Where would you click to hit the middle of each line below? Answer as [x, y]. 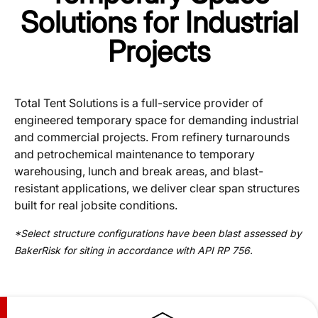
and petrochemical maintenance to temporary [135, 154]
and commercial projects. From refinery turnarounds [152, 137]
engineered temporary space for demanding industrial [157, 120]
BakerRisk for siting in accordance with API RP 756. [133, 250]
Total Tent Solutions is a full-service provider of [139, 103]
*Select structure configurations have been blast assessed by [158, 233]
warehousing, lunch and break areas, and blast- [139, 171]
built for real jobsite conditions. [96, 205]
